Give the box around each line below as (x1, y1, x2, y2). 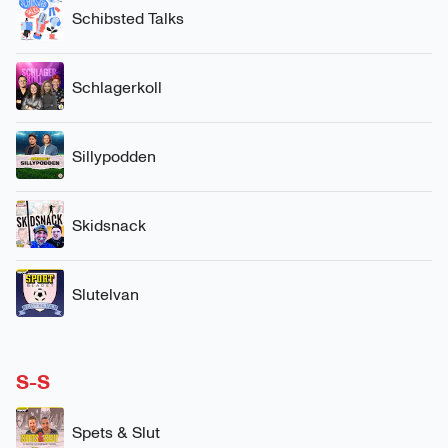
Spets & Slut (72, 422, 160, 442)
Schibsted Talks (72, 8, 184, 28)
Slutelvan (72, 284, 139, 304)
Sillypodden (72, 146, 156, 166)
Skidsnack (72, 215, 146, 235)
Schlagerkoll (72, 77, 162, 97)
